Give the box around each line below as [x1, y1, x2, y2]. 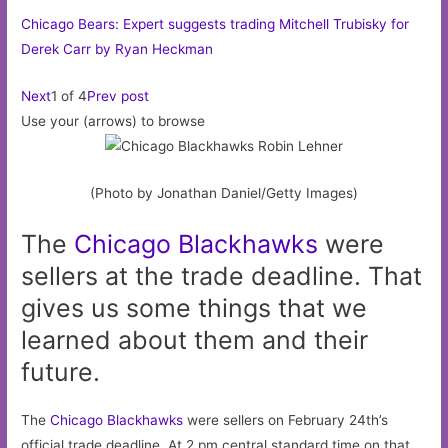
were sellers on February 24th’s [183, 412, 389, 429]
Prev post [87, 87, 150, 104]
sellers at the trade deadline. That [21, 261, 423, 292]
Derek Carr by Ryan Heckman [21, 40, 214, 57]
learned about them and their [21, 325, 369, 356]
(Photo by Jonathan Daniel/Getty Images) [90, 185, 358, 202]
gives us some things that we [21, 293, 368, 324]
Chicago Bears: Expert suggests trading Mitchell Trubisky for [21, 15, 410, 32]
